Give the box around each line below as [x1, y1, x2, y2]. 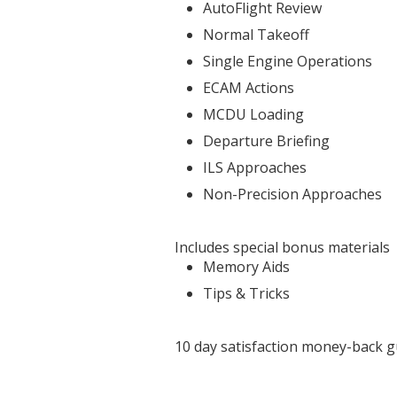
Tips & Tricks [203, 284, 291, 304]
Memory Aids [203, 257, 291, 277]
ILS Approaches [203, 158, 307, 178]
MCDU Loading [203, 105, 305, 125]
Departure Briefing [203, 131, 331, 152]
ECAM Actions [203, 78, 295, 98]
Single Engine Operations [203, 51, 373, 72]
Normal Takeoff [203, 25, 310, 45]
